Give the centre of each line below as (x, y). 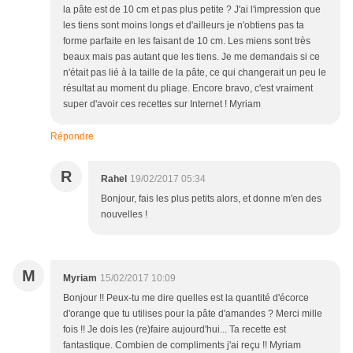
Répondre (72, 137)
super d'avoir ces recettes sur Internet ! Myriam (162, 104)
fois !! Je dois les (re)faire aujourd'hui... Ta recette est (175, 330)
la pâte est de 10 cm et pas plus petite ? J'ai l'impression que (192, 10)
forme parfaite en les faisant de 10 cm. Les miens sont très (187, 41)
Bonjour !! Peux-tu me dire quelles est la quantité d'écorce (186, 298)
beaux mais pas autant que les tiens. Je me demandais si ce (191, 57)
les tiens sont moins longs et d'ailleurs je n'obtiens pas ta (184, 26)
